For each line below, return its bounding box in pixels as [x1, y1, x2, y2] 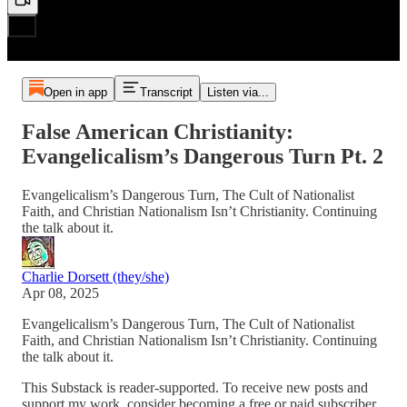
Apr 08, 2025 [22, 284, 99, 301]
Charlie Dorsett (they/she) [22, 268, 169, 284]
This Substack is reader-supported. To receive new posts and [22, 379, 368, 395]
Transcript [139, 85, 193, 99]
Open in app [43, 85, 107, 99]
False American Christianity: [22, 119, 293, 144]
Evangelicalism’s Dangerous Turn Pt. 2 [22, 144, 383, 168]
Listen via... [206, 85, 269, 99]
